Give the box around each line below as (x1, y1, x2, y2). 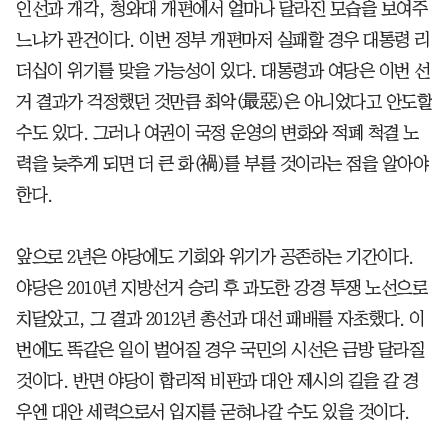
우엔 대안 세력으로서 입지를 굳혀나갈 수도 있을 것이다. (16, 402, 410, 421)
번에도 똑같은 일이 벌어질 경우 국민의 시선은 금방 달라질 (16, 340, 424, 359)
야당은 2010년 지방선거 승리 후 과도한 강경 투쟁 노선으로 (16, 278, 427, 297)
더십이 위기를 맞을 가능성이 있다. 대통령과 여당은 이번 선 (16, 61, 430, 80)
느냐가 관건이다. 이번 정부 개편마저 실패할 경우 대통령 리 (16, 30, 430, 49)
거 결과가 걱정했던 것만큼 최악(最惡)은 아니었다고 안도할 (16, 92, 432, 111)
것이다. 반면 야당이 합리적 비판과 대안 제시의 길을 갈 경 (16, 371, 419, 390)
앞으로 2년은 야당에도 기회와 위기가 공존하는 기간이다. (16, 247, 414, 266)
